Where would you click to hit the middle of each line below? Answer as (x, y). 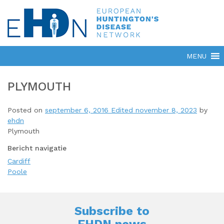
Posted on (26, 110)
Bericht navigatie (37, 148)
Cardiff (19, 161)
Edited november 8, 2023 (153, 110)
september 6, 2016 (77, 110)
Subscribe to (112, 211)
